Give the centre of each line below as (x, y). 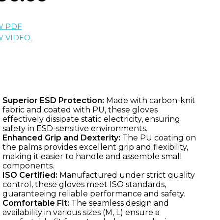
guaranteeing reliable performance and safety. (94, 193)
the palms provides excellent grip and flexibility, (95, 147)
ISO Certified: (30, 175)
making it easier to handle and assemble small (92, 156)
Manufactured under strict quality (126, 175)
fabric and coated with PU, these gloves (80, 110)
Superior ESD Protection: (53, 100)
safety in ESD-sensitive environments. (75, 128)
